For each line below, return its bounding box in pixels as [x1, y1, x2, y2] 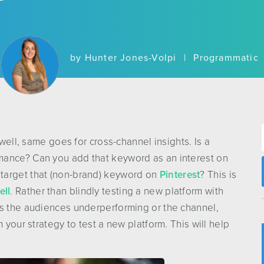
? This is [200, 169, 237, 181]
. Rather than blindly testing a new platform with [10, 185, 224, 197]
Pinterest [159, 169, 200, 181]
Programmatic [193, 52, 259, 64]
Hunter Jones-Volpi [84, 52, 177, 64]
